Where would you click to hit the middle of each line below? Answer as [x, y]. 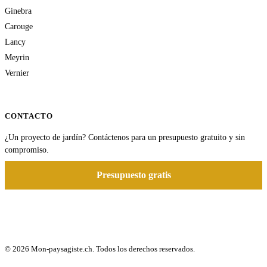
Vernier [17, 73]
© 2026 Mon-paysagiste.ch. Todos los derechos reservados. [100, 249]
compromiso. [27, 150]
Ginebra [18, 11]
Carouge [19, 27]
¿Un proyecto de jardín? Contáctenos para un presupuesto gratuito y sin [125, 138]
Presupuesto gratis [133, 175]
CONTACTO [29, 116]
